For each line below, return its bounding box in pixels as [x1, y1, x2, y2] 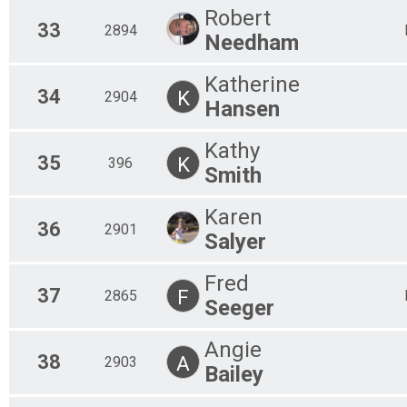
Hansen [204, 95, 280, 122]
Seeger [204, 294, 274, 321]
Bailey [204, 361, 263, 387]
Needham [204, 29, 299, 55]
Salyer [204, 228, 266, 254]
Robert [204, 5, 271, 31]
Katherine [204, 71, 300, 97]
